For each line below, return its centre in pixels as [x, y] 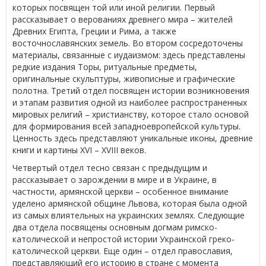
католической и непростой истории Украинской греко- [123, 239]
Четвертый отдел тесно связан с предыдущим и [110, 167]
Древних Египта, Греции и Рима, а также [94, 31]
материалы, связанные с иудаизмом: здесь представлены [129, 55]
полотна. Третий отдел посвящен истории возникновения [131, 90]
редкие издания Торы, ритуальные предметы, [105, 66]
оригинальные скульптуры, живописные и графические [124, 78]
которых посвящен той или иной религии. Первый [114, 7]
